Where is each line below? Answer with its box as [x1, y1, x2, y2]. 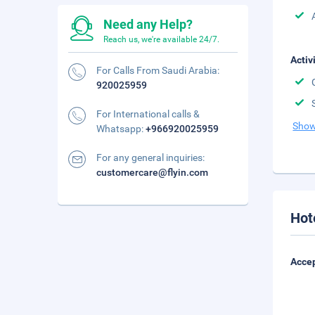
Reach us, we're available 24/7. [103, 34, 219, 44]
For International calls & [96, 108, 200, 120]
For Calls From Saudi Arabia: [96, 65, 219, 76]
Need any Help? [103, 17, 193, 32]
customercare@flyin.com [96, 167, 208, 178]
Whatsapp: [96, 123, 146, 134]
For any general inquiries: [96, 152, 205, 163]
